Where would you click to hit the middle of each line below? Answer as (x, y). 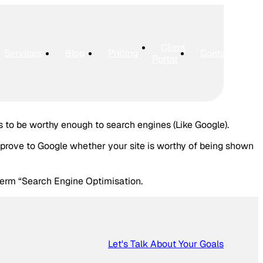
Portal (164, 59)
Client (173, 47)
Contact (218, 53)
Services (23, 53)
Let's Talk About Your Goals (166, 244)
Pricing (123, 53)
